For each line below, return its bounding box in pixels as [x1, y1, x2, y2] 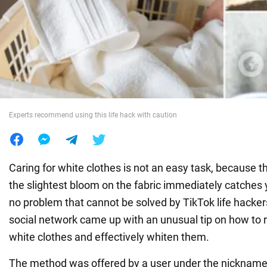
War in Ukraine [9, 22, 80, 35]
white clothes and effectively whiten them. [9, 230, 209, 243]
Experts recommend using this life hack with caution [9, 110, 177, 119]
